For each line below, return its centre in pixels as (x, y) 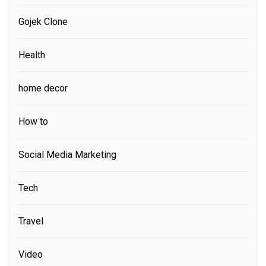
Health (32, 55)
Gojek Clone (43, 21)
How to (33, 121)
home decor (43, 88)
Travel (31, 221)
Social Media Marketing (67, 154)
